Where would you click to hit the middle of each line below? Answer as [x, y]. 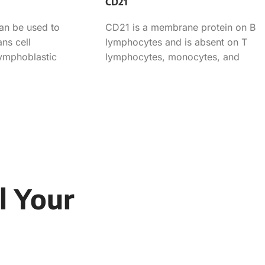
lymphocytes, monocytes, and [172, 56]
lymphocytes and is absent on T [176, 42]
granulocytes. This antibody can [177, 71]
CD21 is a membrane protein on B [180, 27]
